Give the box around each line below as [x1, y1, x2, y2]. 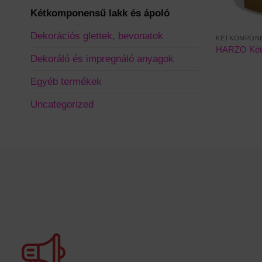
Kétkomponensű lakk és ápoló [30, 8, 170, 19]
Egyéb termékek [30, 76, 102, 88]
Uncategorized [30, 99, 94, 111]
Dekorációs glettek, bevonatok [30, 30, 163, 42]
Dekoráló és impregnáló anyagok [30, 53, 174, 65]
